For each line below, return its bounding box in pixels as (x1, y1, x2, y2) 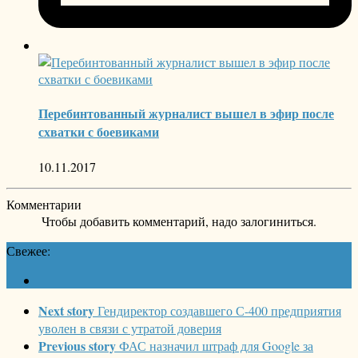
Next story (38, 300, 94, 320)
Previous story (38, 336, 116, 355)
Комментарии (6, 195, 82, 213)
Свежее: (6, 241, 50, 259)
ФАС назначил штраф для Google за (119, 336, 313, 354)
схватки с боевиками (38, 122, 159, 141)
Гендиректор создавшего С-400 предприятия (97, 301, 341, 319)
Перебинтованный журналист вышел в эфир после (38, 104, 334, 123)
